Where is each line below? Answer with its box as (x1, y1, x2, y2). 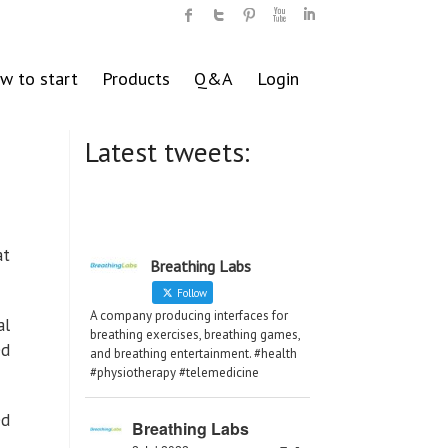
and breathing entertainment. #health (90, 345, 297, 363)
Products (102, 67, 170, 90)
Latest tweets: (85, 134, 250, 171)
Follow (174, 286, 207, 301)
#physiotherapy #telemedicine (90, 364, 259, 382)
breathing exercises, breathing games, (90, 326, 300, 344)
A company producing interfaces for (90, 307, 288, 325)
